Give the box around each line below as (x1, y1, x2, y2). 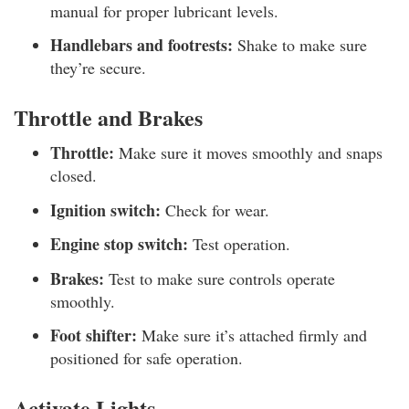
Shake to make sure (233, 34, 367, 56)
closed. (50, 164, 97, 186)
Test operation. (188, 233, 290, 255)
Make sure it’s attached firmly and (137, 324, 367, 346)
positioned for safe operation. (50, 347, 243, 369)
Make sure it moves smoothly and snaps (114, 142, 383, 163)
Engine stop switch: (50, 232, 188, 256)
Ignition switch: (50, 197, 161, 222)
